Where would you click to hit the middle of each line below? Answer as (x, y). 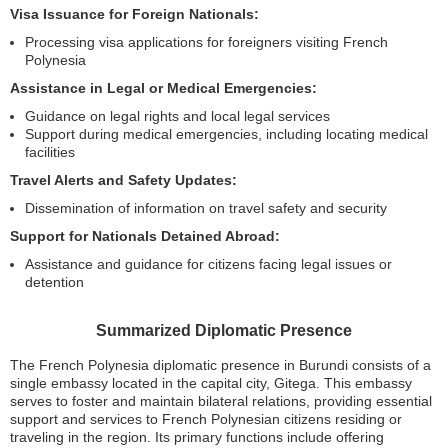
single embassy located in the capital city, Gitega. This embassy (211, 383)
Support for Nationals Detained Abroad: (145, 236)
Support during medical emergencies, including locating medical (226, 134)
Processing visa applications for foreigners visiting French (206, 42)
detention (54, 282)
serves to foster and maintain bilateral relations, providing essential (221, 401)
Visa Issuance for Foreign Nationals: (134, 14)
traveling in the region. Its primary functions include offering (197, 437)
